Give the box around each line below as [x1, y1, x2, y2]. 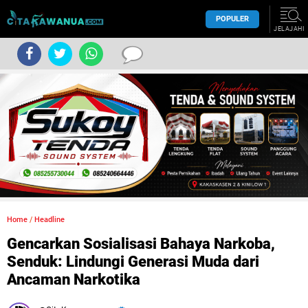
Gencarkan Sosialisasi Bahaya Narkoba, [7, 235, 275, 252]
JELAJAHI [274, 25, 304, 32]
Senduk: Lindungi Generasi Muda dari [7, 253, 259, 270]
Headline [34, 215, 65, 224]
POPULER [216, 14, 249, 23]
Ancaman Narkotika [7, 271, 140, 288]
